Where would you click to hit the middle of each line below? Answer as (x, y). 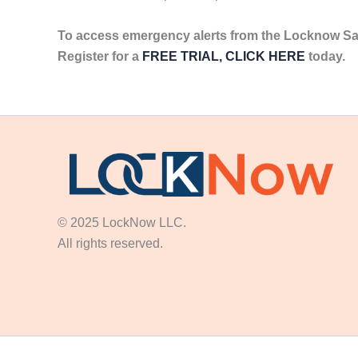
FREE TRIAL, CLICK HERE (224, 56)
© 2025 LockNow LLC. (176, 223)
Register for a (100, 56)
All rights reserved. (120, 244)
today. (325, 56)
